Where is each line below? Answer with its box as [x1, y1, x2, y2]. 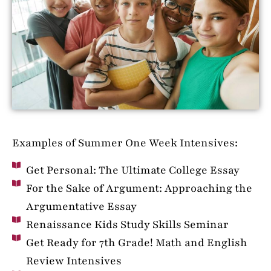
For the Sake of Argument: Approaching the [25, 180, 252, 195]
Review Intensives [25, 253, 122, 268]
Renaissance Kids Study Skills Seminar [25, 217, 229, 232]
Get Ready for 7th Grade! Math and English [25, 235, 247, 250]
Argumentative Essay [25, 198, 137, 214]
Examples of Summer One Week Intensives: [12, 135, 238, 151]
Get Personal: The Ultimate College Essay [25, 162, 240, 177]
